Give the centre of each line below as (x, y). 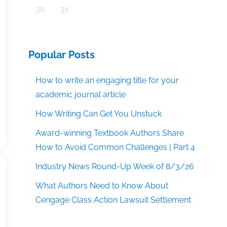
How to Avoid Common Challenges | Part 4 (116, 147)
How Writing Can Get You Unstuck (99, 114)
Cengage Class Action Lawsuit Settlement (113, 200)
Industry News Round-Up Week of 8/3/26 (115, 167)
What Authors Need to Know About (102, 186)
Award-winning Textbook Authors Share (110, 133)
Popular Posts (62, 55)
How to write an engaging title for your (107, 81)
